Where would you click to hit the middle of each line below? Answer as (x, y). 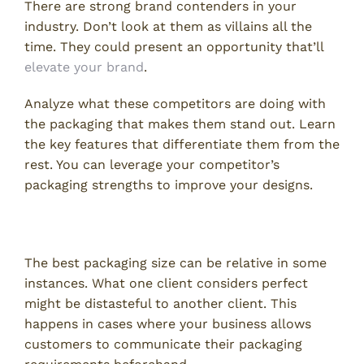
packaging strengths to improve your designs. (169, 184)
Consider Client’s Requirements (169, 224)
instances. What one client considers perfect (166, 284)
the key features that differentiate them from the (182, 144)
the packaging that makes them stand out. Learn (180, 123)
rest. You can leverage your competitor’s (152, 164)
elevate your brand (84, 67)
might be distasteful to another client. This (160, 304)
